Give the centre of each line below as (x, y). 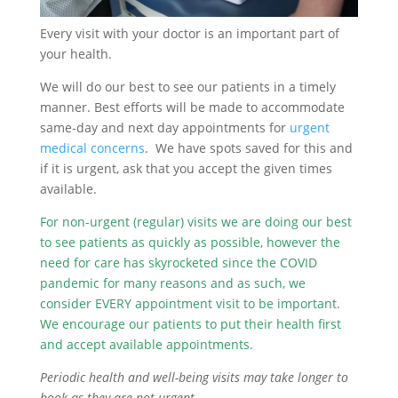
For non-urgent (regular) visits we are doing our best (195, 221)
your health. (76, 53)
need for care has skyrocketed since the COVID (178, 262)
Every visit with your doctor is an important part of (189, 33)
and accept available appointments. (148, 344)
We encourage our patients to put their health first (190, 323)
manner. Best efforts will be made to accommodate (192, 107)
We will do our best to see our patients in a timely (187, 86)
